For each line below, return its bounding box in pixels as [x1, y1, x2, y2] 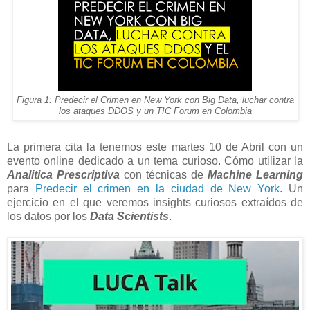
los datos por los [7, 210, 90, 222]
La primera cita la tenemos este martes [7, 140, 209, 153]
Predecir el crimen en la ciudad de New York [35, 182, 280, 194]
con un [264, 140, 304, 153]
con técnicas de [120, 168, 208, 181]
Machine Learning [208, 168, 303, 181]
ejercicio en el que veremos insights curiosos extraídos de [7, 196, 303, 208]
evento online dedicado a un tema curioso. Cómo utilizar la [7, 154, 303, 167]
